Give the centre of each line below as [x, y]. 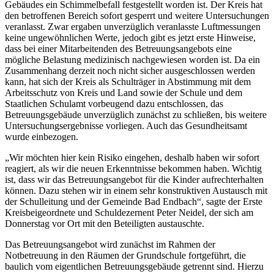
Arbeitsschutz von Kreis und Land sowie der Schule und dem [124, 93]
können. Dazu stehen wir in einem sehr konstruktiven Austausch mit [136, 191]
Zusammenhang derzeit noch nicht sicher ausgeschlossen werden [130, 71]
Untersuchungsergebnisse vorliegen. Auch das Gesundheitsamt [126, 126]
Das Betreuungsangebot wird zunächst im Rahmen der [110, 245]
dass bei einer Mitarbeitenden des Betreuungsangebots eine [118, 49]
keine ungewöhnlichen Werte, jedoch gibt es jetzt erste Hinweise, [130, 38]
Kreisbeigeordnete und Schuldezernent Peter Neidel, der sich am [129, 213]
